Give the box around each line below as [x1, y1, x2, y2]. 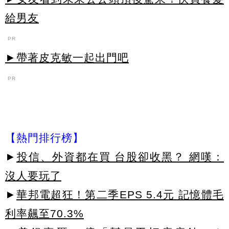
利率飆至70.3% [5, 207, 84, 219]
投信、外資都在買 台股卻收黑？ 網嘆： [16, 150, 224, 163]
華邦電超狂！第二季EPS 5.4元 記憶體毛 [16, 188, 224, 200]
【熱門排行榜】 [5, 131, 84, 144]
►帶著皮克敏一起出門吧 [5, 52, 129, 64]
